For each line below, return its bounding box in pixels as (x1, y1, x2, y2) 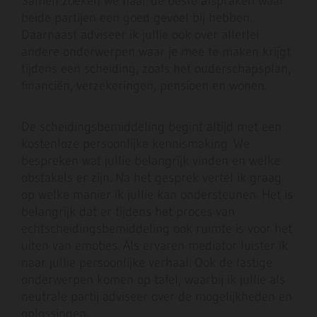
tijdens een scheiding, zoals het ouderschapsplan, (21, 61, 291, 77)
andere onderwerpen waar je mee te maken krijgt (21, 44, 291, 60)
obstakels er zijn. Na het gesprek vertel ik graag (21, 170, 282, 186)
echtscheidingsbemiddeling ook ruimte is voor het (21, 221, 292, 237)
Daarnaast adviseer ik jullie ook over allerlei (21, 27, 259, 43)
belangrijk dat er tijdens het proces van (21, 204, 235, 220)
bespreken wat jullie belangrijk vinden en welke (21, 153, 280, 169)
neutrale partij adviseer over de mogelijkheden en (21, 289, 292, 305)
